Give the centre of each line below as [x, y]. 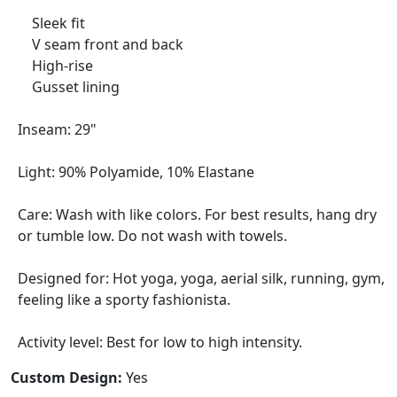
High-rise [55, 65]
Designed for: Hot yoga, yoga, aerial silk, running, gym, [201, 278]
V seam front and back [101, 44]
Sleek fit [51, 23]
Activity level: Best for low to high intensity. [160, 342]
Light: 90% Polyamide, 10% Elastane [136, 171]
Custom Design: [66, 377]
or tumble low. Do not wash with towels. [152, 235]
